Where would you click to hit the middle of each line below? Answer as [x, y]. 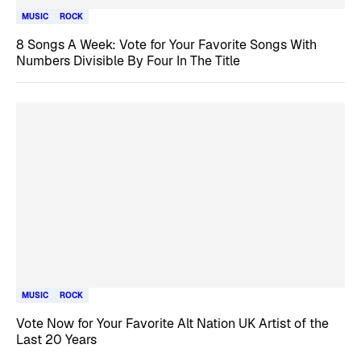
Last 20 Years [56, 339]
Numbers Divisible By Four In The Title [128, 61]
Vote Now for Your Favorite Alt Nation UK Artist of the [172, 323]
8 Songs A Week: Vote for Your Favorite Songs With [166, 45]
